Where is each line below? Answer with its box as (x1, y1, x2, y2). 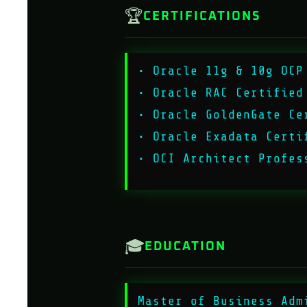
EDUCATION (145, 240, 226, 253)
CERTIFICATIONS (143, 10, 261, 23)
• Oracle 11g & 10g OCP (138, 64, 304, 77)
